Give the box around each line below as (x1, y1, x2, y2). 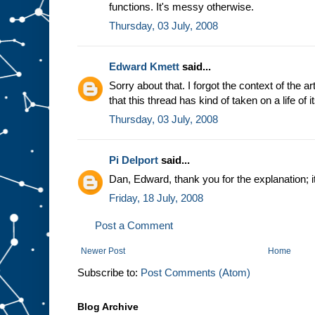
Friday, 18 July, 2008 (109, 192, 203, 205)
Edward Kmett (109, 60, 179, 73)
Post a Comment (95, 219, 173, 232)
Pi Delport (109, 154, 158, 167)
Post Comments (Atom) (141, 266, 250, 279)
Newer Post (81, 246, 125, 257)
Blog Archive (77, 301, 139, 313)
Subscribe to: (77, 266, 141, 279)
